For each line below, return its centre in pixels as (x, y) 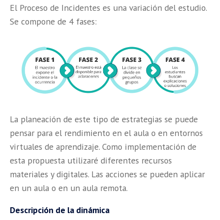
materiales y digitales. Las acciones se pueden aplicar (107, 174)
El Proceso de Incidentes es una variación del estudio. (108, 7)
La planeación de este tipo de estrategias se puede (104, 119)
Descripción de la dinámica (60, 210)
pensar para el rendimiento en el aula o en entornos (106, 133)
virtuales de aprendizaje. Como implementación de (103, 146)
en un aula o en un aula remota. (69, 188)
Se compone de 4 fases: (53, 21)
